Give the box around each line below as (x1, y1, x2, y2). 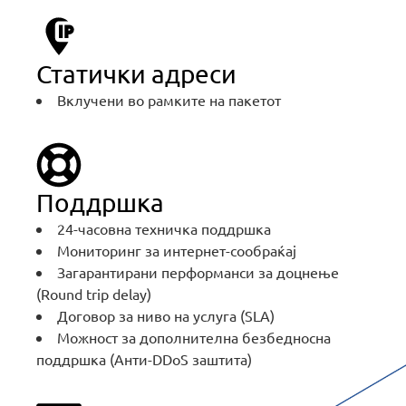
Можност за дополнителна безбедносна (57, 327, 331, 346)
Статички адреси (36, 59, 237, 90)
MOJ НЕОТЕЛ (25, 43, 128, 63)
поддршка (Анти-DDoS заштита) (36, 349, 252, 368)
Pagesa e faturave (25, 110, 142, 128)
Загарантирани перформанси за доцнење (57, 262, 339, 281)
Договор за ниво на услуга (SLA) (57, 305, 275, 324)
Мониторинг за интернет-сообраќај (57, 240, 296, 259)
